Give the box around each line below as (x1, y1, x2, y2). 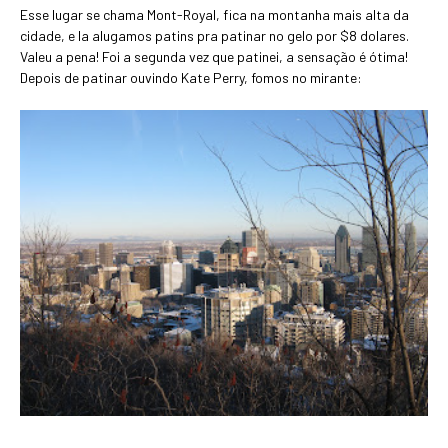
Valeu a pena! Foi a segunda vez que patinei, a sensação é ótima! (20, 48, 408, 66)
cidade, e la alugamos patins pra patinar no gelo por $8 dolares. (20, 27, 409, 45)
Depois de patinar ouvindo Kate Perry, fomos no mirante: (20, 69, 362, 87)
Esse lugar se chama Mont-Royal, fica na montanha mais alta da (20, 6, 409, 24)
